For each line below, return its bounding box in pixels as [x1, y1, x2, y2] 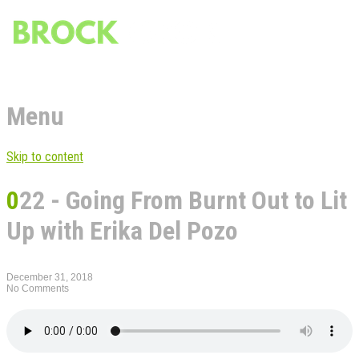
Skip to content [6, 148, 83, 164]
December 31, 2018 [6, 271, 93, 283]
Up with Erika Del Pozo [6, 216, 238, 247]
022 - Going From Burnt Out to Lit [6, 185, 19, 216]
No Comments [6, 282, 69, 294]
